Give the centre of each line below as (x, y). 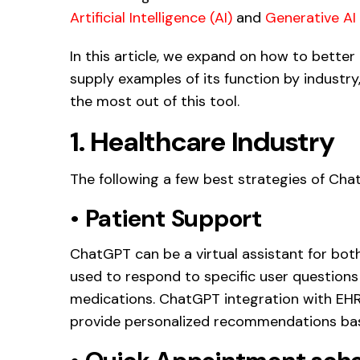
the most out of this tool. (155, 101)
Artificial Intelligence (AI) (151, 17)
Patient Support (173, 218)
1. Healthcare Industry (202, 141)
